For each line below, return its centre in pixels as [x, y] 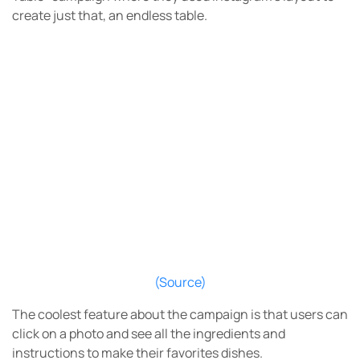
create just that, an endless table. [111, 15]
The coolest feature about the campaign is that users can [180, 315]
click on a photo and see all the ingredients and [149, 334]
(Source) [180, 282]
